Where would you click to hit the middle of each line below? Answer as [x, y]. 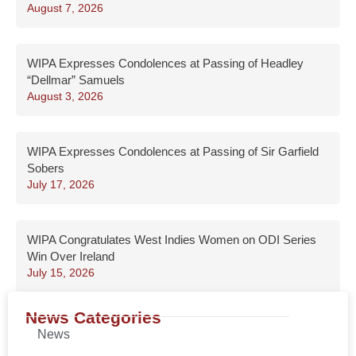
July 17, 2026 [61, 185]
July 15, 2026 [61, 273]
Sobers [46, 168]
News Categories [93, 318]
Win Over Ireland [71, 257]
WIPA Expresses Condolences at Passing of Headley [165, 64]
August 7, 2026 [65, 8]
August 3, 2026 [65, 97]
